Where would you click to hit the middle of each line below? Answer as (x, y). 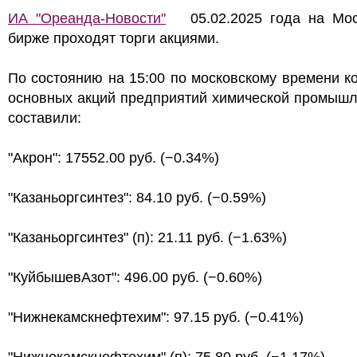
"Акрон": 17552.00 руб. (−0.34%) (114, 158)
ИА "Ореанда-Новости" (87, 18)
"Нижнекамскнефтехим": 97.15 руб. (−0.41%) (156, 317)
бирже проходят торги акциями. (114, 38)
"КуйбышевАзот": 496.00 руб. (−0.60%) (135, 277)
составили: (45, 118)
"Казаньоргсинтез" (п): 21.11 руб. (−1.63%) (147, 237)
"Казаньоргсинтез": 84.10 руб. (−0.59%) (137, 198)
